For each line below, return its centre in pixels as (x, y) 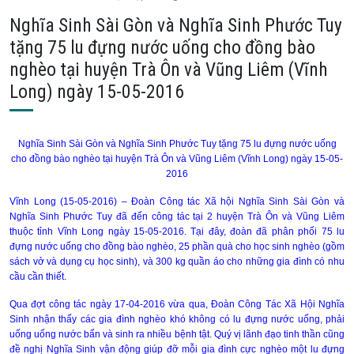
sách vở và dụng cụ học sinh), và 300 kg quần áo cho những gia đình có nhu (177, 262)
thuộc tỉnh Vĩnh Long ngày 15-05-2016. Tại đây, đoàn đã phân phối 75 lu (177, 232)
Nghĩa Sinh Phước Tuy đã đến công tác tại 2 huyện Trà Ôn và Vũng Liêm (177, 217)
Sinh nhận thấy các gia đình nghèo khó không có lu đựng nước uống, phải (177, 319)
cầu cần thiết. (38, 277)
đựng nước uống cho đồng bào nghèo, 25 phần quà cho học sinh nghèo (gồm (177, 247)
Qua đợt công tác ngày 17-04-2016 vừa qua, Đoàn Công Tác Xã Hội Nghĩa (177, 304)
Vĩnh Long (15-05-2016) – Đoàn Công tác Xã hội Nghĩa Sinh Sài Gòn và (177, 201)
